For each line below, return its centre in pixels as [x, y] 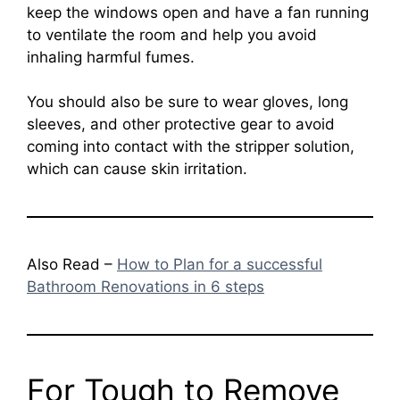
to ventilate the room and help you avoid [172, 34]
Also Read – [72, 265]
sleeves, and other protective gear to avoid [181, 125]
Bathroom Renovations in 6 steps [146, 287]
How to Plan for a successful [220, 265]
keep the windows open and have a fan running [198, 12]
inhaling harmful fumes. [111, 57]
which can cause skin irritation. [137, 169]
